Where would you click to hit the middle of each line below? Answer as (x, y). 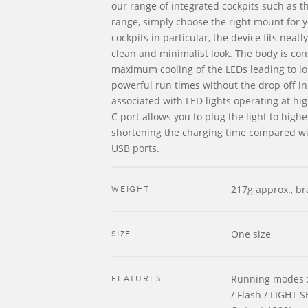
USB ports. (135, 148)
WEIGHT (131, 189)
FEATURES (136, 278)
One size (251, 234)
